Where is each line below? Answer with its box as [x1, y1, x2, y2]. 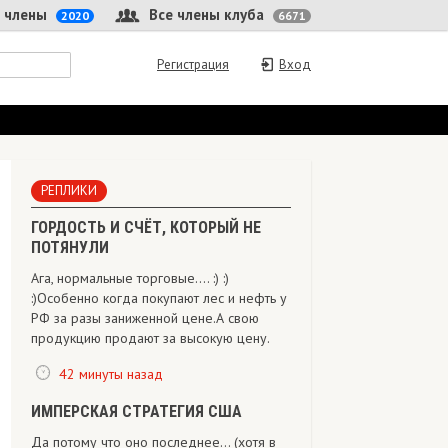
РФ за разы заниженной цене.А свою [31, 309, 259, 327]
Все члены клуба [145, 5, 268, 25]
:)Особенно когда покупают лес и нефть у [31, 289, 287, 307]
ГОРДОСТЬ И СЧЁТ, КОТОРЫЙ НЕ [31, 218, 261, 237]
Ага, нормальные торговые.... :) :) [31, 269, 229, 287]
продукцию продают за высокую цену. [31, 329, 270, 347]
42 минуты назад [59, 364, 163, 383]
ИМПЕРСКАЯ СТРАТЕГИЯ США [31, 402, 242, 421]
